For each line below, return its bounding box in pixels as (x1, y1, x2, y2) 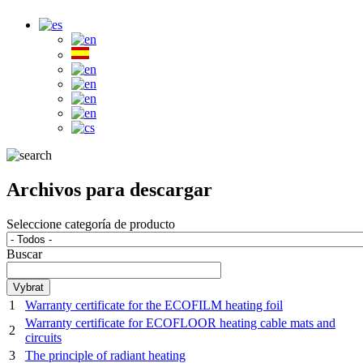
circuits (25, 330, 62, 344)
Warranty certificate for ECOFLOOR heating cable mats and (25, 315, 335, 330)
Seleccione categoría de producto (6, 216, 175, 231)
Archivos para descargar (6, 178, 212, 200)
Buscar (6, 246, 42, 261)
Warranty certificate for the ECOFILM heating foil (25, 297, 283, 312)
